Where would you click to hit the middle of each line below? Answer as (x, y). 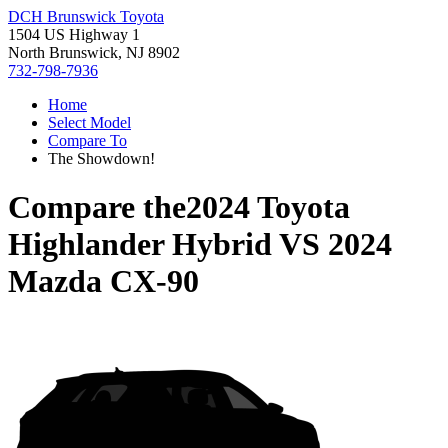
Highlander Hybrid (140, 244)
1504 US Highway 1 (74, 34)
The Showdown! (101, 158)
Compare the (97, 207)
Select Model (89, 122)
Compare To (87, 140)
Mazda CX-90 (103, 281)
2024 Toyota (268, 207)
